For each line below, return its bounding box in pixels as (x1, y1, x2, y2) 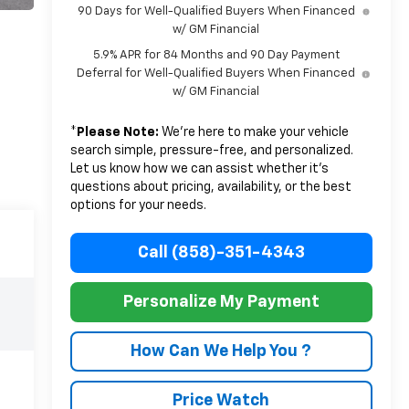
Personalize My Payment (122, 293, 320, 310)
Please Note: (76, 125, 159, 139)
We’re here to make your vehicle (158, 125, 349, 139)
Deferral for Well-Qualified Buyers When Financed (77, 67, 356, 79)
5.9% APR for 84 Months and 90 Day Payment (92, 48, 340, 61)
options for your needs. (69, 198, 206, 212)
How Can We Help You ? (131, 342, 312, 360)
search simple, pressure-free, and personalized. (69, 143, 353, 157)
